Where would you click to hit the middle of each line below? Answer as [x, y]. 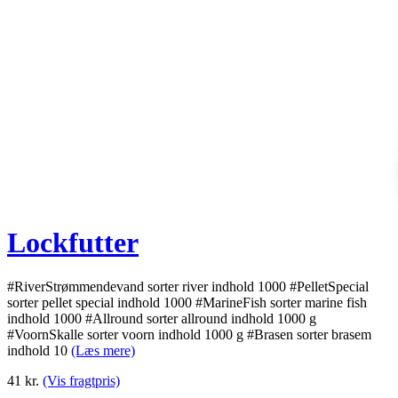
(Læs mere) [103, 350]
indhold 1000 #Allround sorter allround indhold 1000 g [162, 318]
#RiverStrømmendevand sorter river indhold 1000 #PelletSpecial [188, 286]
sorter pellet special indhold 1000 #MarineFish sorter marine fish [187, 302]
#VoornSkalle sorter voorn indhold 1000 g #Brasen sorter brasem [189, 334]
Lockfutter [73, 243]
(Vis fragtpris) [81, 380]
